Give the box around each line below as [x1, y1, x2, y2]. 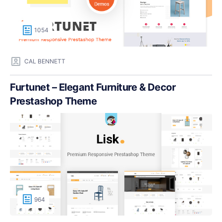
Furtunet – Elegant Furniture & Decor [10, 81, 175, 93]
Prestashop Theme [10, 95, 97, 107]
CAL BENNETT [24, 57, 65, 65]
